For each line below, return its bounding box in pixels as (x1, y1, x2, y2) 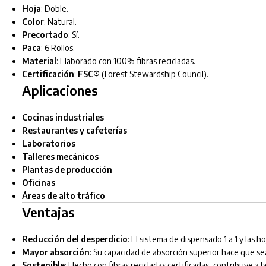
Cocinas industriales (21, 112, 104, 123)
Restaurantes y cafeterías (21, 125, 127, 136)
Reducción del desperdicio (21, 234, 128, 245)
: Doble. (40, 4, 68, 14)
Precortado (21, 30, 68, 40)
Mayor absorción (21, 247, 90, 258)
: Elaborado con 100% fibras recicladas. (56, 56, 195, 66)
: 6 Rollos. (40, 43, 75, 53)
